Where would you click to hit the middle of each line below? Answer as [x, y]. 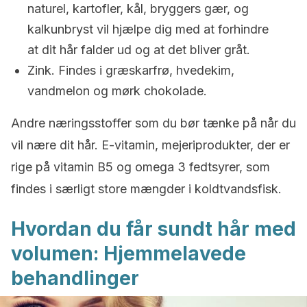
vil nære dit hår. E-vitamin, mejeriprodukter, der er [150, 145]
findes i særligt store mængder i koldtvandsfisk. [146, 189]
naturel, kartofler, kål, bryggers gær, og [138, 9]
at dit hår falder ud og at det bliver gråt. [139, 50]
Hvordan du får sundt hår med [153, 229]
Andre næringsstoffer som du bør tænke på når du [153, 123]
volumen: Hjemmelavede [128, 254]
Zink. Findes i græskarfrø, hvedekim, [131, 70]
